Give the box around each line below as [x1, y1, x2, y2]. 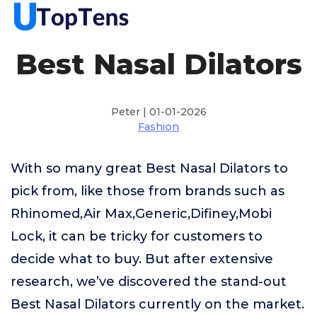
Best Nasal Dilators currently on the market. [11, 296, 304, 312]
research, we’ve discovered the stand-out [11, 274, 287, 289]
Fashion [138, 120, 179, 133]
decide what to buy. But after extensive [11, 251, 273, 267]
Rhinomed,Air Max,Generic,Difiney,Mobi [11, 206, 272, 221]
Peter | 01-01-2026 [110, 105, 207, 118]
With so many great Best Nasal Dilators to [11, 161, 288, 176]
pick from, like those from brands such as [11, 183, 284, 199]
